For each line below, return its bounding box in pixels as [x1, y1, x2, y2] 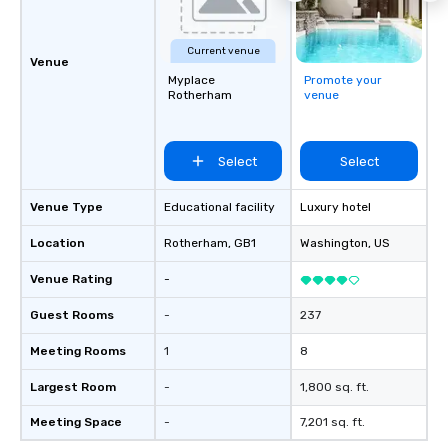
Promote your [304, 73, 382, 87]
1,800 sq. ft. [300, 380, 369, 394]
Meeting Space [30, 415, 122, 429]
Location [30, 236, 85, 250]
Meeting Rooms [30, 344, 126, 358]
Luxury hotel [300, 200, 371, 214]
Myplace [168, 73, 215, 87]
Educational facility [164, 200, 275, 214]
